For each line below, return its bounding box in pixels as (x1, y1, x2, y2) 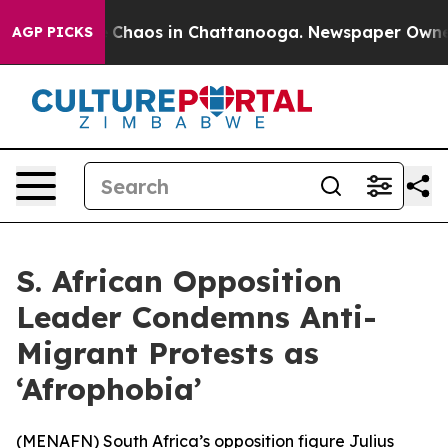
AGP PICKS (12, 23, 93, 41)
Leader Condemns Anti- (16, 298, 377, 336)
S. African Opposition (16, 262, 342, 300)
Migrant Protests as (16, 334, 319, 372)
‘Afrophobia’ (16, 370, 202, 408)
